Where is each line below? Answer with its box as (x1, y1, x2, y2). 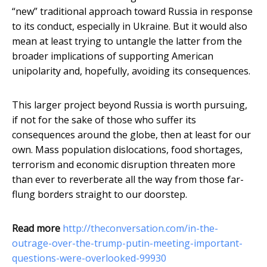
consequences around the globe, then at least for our (12, 128, 251, 142)
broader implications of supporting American (12, 49, 213, 63)
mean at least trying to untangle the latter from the (12, 35, 242, 48)
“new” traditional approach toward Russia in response (12, 5, 253, 18)
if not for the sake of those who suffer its (12, 113, 196, 127)
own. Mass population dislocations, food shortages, (12, 143, 243, 157)
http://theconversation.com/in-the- (63, 222, 218, 235)
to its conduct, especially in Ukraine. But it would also (12, 20, 247, 33)
